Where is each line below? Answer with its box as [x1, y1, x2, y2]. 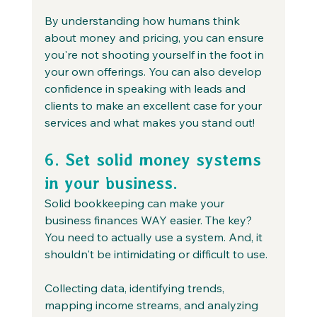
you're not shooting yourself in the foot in [44, 47, 267, 62]
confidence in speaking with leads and [44, 81, 248, 96]
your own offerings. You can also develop [44, 64, 265, 79]
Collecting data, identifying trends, [44, 280, 227, 295]
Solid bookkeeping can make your [44, 195, 227, 210]
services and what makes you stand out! [44, 115, 255, 129]
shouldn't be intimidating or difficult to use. [44, 246, 267, 261]
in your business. [44, 173, 178, 192]
